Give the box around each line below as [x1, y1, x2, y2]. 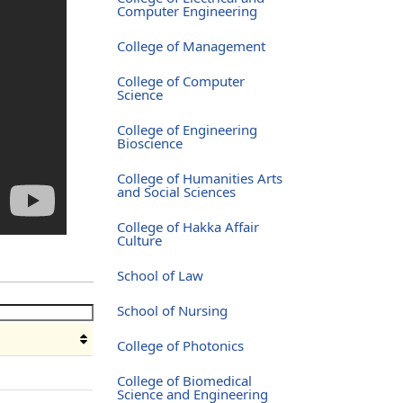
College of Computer [116, 71, 245, 90]
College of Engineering [116, 120, 257, 139]
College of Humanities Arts [116, 168, 282, 187]
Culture [116, 230, 162, 249]
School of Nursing [116, 300, 228, 319]
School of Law [116, 265, 203, 284]
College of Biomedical [116, 371, 252, 390]
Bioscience [116, 133, 183, 152]
